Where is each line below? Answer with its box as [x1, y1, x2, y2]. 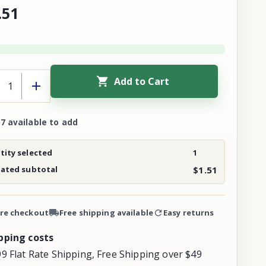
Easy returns [163, 207, 214, 218]
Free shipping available [59, 207, 153, 218]
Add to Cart [114, 75, 170, 88]
